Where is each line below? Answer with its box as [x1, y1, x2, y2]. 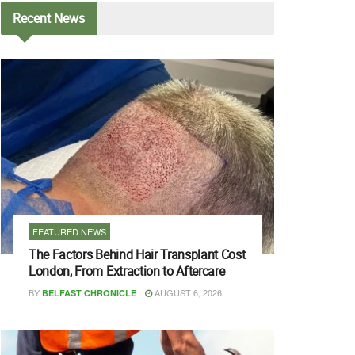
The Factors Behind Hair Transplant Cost [29, 246, 246, 264]
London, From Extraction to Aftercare [29, 262, 225, 281]
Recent [13, 10, 51, 28]
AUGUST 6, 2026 [152, 286, 222, 300]
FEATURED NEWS [32, 225, 106, 239]
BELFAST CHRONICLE [42, 287, 136, 300]
